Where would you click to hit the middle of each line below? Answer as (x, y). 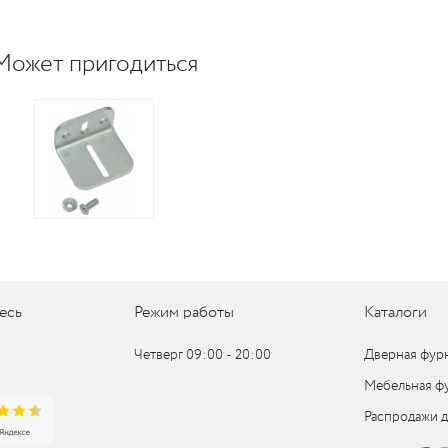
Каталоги (396, 312)
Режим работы (183, 312)
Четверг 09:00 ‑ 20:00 (202, 354)
